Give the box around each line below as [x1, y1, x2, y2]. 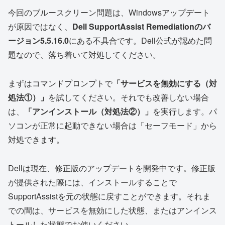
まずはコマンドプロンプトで [8, 77, 113, 89]
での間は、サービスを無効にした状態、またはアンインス [8, 204, 217, 216]
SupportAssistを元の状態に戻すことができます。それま [8, 190, 210, 202]
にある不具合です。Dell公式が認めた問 [69, 35, 212, 47]
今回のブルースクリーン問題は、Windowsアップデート [8, 7, 210, 19]
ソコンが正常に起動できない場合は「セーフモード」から [8, 120, 217, 132]
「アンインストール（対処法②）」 [24, 105, 153, 118]
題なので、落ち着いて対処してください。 [8, 49, 161, 61]
